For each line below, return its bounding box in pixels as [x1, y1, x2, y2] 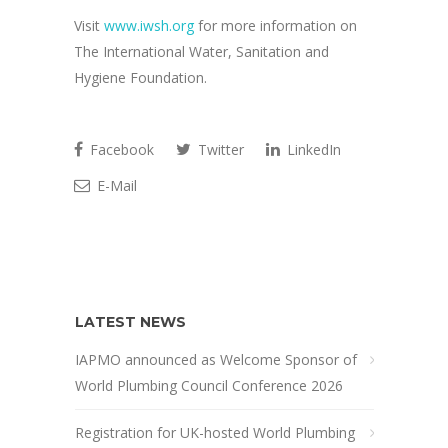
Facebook [86, 140, 154, 160]
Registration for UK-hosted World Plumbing [75, 423, 355, 443]
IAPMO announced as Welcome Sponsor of [75, 350, 357, 370]
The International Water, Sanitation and [74, 42, 329, 62]
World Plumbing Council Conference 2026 [75, 376, 343, 396]
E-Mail [93, 176, 137, 196]
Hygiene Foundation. [74, 68, 207, 88]
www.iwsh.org [104, 16, 194, 36]
